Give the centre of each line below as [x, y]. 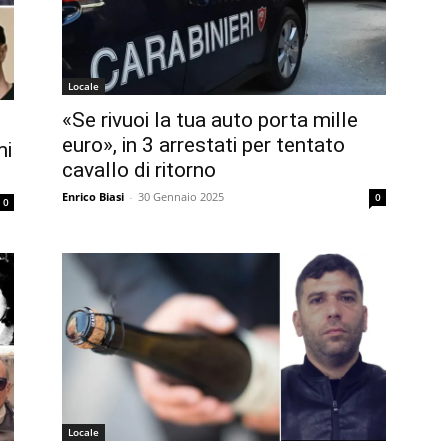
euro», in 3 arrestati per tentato [203, 144]
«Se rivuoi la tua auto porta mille [210, 119]
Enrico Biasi [93, 196]
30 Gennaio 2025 [181, 196]
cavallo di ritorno [139, 169]
